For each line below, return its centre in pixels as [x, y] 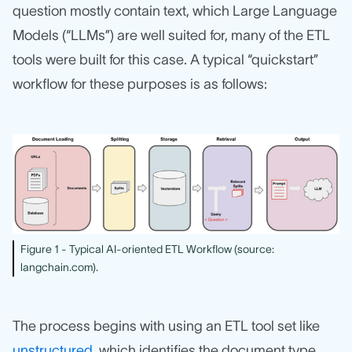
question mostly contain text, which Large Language [175, 11]
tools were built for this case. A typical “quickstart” [165, 60]
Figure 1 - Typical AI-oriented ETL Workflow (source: [147, 249]
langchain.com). [59, 267]
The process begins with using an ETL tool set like [166, 326]
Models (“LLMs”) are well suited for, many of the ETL [171, 36]
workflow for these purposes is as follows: [140, 84]
